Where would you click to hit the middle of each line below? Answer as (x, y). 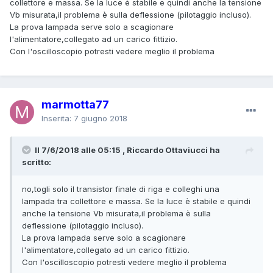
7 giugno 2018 (101, 118)
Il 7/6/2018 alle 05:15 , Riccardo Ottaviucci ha (127, 150)
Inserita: (58, 118)
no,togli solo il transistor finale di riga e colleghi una (121, 189)
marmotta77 (75, 104)
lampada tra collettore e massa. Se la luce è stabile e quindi (136, 201)
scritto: (37, 162)
